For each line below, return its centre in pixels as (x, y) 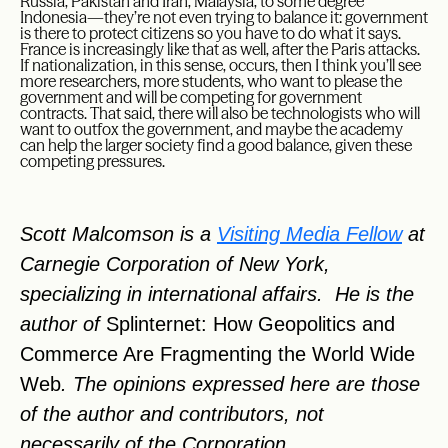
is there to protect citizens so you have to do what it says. (210, 33)
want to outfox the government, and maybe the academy (211, 129)
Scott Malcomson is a (118, 234)
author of (63, 324)
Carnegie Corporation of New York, (175, 264)
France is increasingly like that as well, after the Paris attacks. (220, 49)
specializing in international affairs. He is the (217, 294)
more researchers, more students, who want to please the (211, 81)
